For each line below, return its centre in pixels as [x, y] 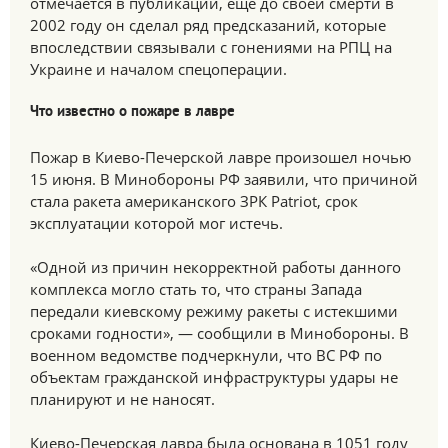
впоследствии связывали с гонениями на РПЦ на [211, 47]
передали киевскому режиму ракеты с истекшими [214, 311]
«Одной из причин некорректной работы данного [215, 267]
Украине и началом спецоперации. [158, 69]
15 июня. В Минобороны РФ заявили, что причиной [224, 179]
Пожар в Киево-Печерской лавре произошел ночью [220, 157]
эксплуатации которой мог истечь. [156, 223]
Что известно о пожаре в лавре [132, 112]
